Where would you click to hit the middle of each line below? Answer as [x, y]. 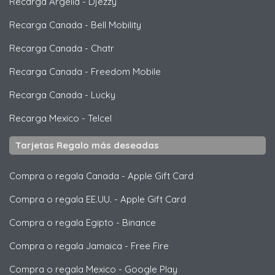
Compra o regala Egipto [61, 223]
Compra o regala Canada [64, 176]
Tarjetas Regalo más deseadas [87, 145]
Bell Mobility [116, 25]
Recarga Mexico [44, 118]
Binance [139, 223]
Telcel [100, 118]
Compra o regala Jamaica [66, 246]
